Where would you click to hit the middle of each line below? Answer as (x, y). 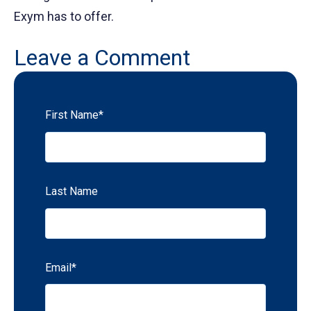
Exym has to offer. (64, 17)
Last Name (72, 191)
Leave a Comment (102, 58)
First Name (72, 115)
